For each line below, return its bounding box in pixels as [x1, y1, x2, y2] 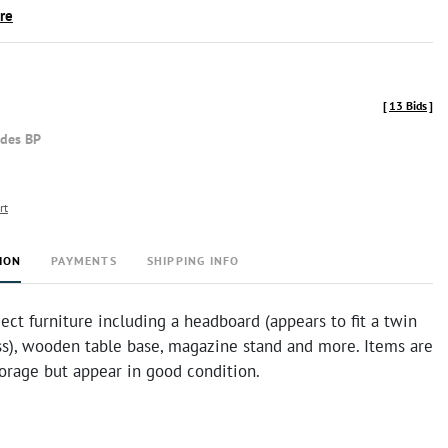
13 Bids [389, 98, 427, 113]
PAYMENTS [51, 253, 117, 268]
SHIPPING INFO [146, 253, 240, 268]
